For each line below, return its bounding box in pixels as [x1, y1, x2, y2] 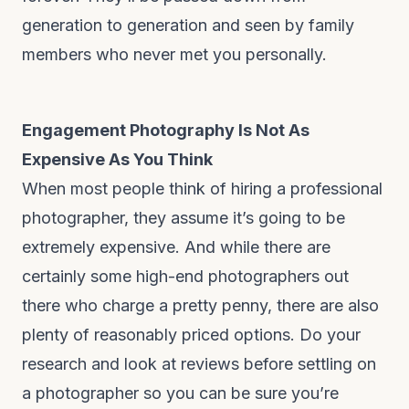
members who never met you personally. [22, 45, 327, 64]
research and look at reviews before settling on [22, 354, 376, 373]
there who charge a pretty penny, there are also [22, 296, 379, 315]
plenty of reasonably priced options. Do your [22, 325, 361, 344]
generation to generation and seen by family [22, 16, 354, 35]
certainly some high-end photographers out [22, 267, 349, 286]
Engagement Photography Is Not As [22, 121, 309, 140]
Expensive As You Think [22, 150, 213, 169]
